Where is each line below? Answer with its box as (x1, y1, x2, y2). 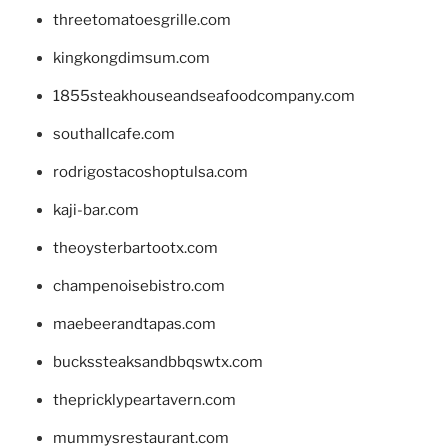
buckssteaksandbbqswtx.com (52, 353, 263, 372)
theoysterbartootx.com (52, 239, 218, 258)
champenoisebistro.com (52, 277, 225, 296)
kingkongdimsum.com (52, 49, 210, 68)
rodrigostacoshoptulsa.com (52, 163, 248, 182)
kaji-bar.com (52, 201, 139, 220)
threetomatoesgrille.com (52, 11, 231, 30)
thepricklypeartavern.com (52, 391, 236, 410)
